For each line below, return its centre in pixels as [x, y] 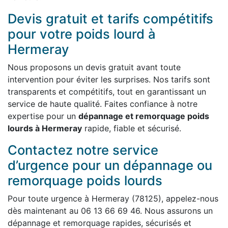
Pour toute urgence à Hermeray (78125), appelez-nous [113, 198]
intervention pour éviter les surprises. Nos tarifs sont [109, 79]
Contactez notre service [83, 150]
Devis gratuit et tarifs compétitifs [110, 19]
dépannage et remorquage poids [144, 116]
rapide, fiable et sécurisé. [132, 128]
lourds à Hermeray [45, 128]
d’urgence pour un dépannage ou [110, 165]
